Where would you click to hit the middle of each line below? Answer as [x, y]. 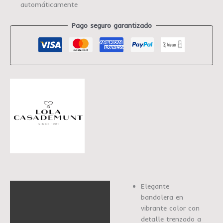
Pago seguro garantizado [111, 25]
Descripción [33, 189]
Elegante [155, 186]
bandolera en [162, 197]
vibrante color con [170, 208]
